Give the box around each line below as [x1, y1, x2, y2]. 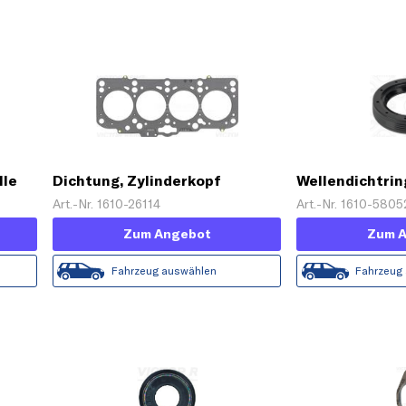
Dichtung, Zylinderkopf [53, 171, 222, 190]
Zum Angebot [122, 226, 211, 243]
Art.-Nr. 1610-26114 [53, 196, 161, 213]
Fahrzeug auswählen [111, 264, 217, 278]
